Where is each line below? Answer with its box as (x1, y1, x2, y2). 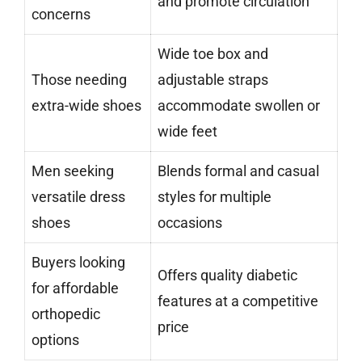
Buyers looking (32, 254, 125, 271)
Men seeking (32, 162, 114, 180)
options (32, 331, 79, 349)
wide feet (158, 123, 217, 141)
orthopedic (32, 305, 100, 323)
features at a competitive (158, 293, 318, 310)
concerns (32, 6, 90, 23)
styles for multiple (158, 188, 271, 206)
